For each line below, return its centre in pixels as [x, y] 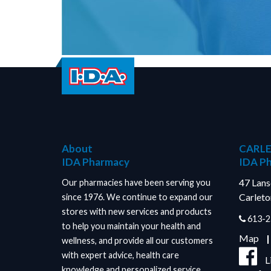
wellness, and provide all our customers [137, 240]
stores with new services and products [137, 211]
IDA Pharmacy [96, 162]
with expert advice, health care [120, 255]
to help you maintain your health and [131, 226]
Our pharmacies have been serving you [136, 182]
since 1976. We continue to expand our [137, 197]
